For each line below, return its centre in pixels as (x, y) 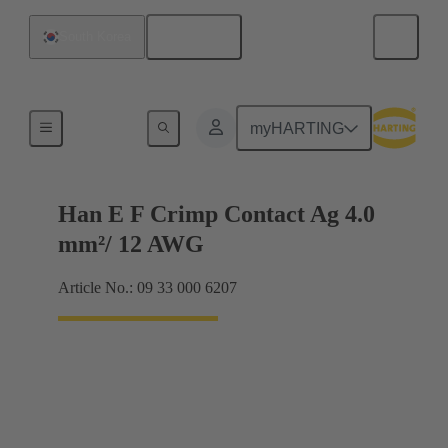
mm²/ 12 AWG (131, 244)
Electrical (105, 124)
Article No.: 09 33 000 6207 (147, 288)
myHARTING (297, 128)
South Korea (95, 36)
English (201, 37)
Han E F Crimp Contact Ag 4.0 (216, 214)
